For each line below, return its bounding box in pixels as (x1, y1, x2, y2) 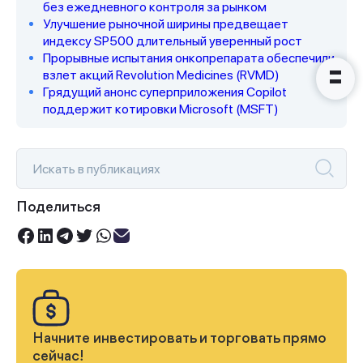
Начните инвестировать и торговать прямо (32, 331, 327, 347)
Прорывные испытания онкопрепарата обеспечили (43, 50, 335, 66)
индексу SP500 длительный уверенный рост (43, 33, 302, 49)
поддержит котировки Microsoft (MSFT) (43, 101, 279, 117)
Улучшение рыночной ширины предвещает (43, 16, 288, 32)
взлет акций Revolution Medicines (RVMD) (43, 67, 280, 83)
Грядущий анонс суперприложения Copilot (43, 84, 287, 100)
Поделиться (16, 200, 100, 216)
